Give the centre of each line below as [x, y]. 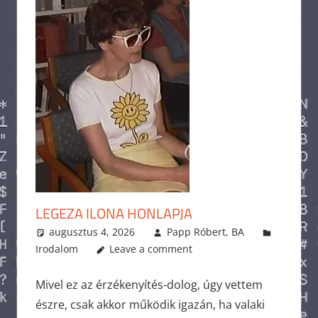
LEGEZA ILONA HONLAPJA [114, 214]
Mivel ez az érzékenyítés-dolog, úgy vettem [149, 285]
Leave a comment [151, 249]
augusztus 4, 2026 [92, 232]
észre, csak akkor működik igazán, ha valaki [150, 305]
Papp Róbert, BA [205, 232]
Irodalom [56, 249]
